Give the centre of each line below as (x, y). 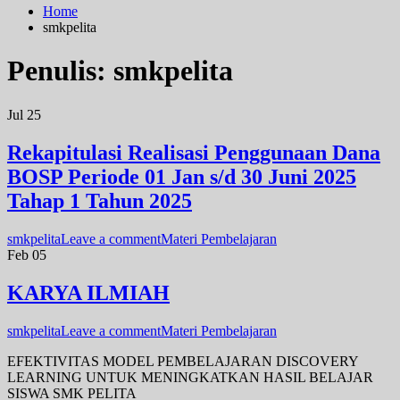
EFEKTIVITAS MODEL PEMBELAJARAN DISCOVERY (183, 361)
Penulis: (60, 71)
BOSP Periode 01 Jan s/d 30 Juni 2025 (182, 176)
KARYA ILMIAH (88, 292)
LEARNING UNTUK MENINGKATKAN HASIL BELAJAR (190, 377)
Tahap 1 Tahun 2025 (100, 200)
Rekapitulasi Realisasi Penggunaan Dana (194, 152)
